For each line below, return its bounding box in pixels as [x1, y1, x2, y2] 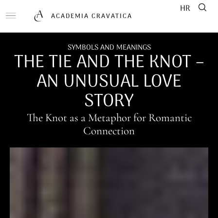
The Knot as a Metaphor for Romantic [26, 111, 192, 125]
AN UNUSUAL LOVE [36, 68, 182, 96]
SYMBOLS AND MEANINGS [67, 42, 151, 54]
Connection [83, 124, 135, 138]
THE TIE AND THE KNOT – [14, 48, 204, 77]
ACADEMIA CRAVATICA [51, 11, 132, 21]
